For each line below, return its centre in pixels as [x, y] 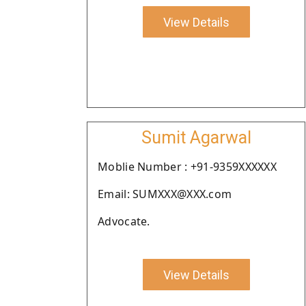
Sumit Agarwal [196, 138]
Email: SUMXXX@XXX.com [165, 194]
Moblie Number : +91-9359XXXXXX [187, 167]
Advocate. [124, 221]
